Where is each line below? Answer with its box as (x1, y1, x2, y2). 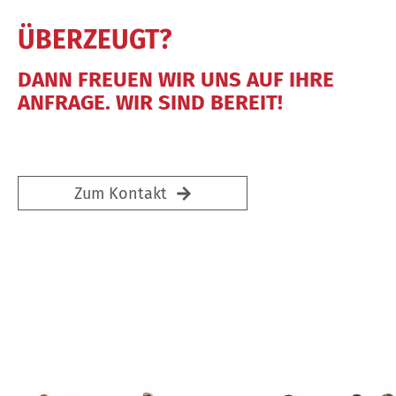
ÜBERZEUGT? (18, 23, 171, 56)
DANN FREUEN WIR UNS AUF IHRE (18, 66, 334, 92)
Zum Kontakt (73, 183, 167, 203)
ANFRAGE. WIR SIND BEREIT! (18, 89, 283, 115)
